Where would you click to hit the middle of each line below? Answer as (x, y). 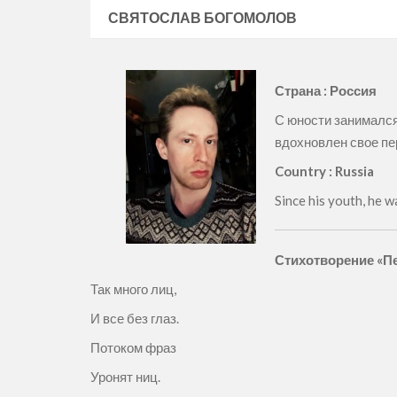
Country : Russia (324, 171)
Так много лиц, (133, 289)
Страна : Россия (326, 90)
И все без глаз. (135, 318)
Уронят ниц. (125, 377)
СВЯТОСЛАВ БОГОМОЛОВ (202, 17)
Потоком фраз (133, 347)
